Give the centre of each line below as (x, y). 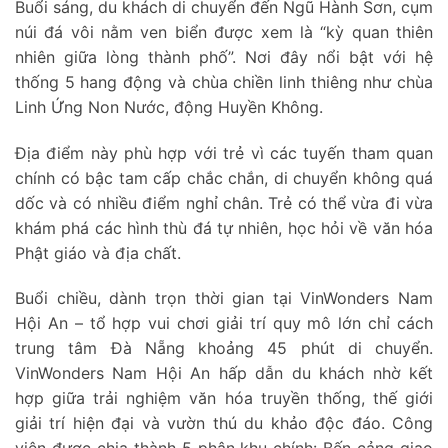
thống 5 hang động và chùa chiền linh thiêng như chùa (224, 81)
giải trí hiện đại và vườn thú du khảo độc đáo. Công (224, 423)
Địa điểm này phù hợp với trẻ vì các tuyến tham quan (224, 152)
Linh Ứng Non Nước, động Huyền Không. (169, 106)
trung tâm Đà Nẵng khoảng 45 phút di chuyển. (224, 348)
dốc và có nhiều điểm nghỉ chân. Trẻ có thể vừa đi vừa (224, 202)
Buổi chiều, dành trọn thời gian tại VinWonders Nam (224, 298)
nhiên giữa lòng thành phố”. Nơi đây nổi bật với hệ (224, 56)
